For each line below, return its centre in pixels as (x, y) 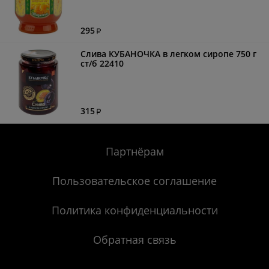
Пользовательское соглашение (134, 181)
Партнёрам (134, 151)
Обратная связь (134, 240)
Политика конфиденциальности (134, 210)
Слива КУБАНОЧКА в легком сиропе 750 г (168, 54)
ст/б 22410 (102, 63)
